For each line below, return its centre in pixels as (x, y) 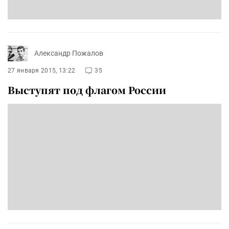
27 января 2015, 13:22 (42, 70)
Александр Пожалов (69, 53)
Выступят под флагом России (87, 89)
